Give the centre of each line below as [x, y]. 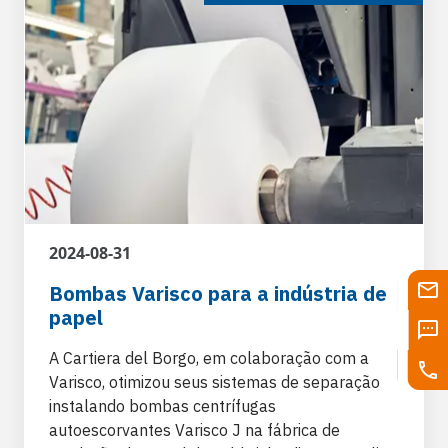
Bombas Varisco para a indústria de [218, 293]
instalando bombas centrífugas [162, 405]
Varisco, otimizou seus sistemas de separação [214, 381]
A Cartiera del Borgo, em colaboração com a [209, 357]
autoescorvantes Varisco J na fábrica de [194, 429]
